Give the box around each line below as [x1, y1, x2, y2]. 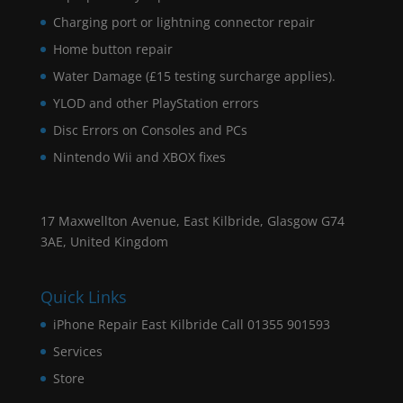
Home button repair [52, 40, 173, 58]
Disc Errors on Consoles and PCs [52, 121, 247, 139]
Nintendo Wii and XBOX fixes [52, 148, 226, 166]
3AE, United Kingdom [40, 233, 168, 251]
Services [52, 343, 103, 361]
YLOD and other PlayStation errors [52, 94, 259, 112]
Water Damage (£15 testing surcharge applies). [52, 67, 336, 85]
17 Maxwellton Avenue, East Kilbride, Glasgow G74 [40, 212, 345, 230]
